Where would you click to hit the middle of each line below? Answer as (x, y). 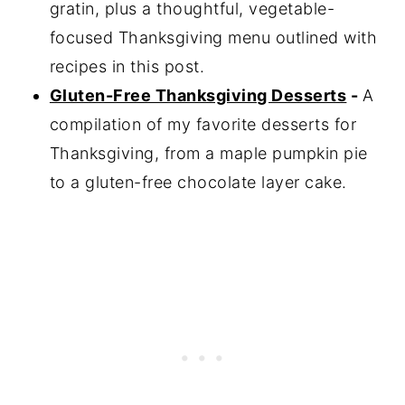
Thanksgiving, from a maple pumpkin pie (208, 154)
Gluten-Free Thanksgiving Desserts (198, 96)
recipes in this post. (127, 67)
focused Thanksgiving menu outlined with (213, 38)
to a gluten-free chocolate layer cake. (198, 183)
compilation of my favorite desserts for (203, 125)
